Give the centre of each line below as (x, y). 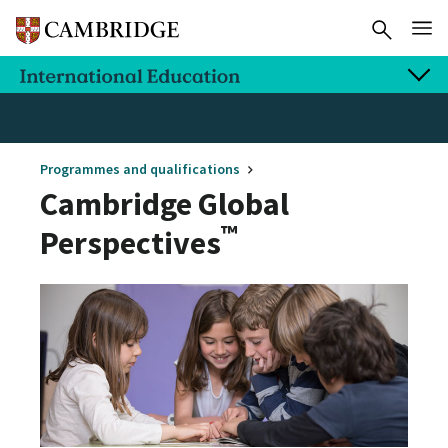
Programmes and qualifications (140, 168)
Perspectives (130, 242)
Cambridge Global (164, 203)
